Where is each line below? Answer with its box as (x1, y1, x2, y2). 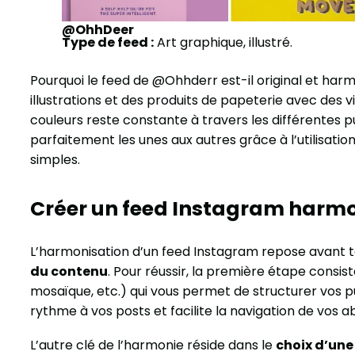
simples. (30, 151, 80, 170)
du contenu (30, 262, 108, 281)
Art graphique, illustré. (154, 33, 292, 52)
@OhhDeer (62, 21, 134, 40)
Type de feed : (62, 33, 154, 52)
